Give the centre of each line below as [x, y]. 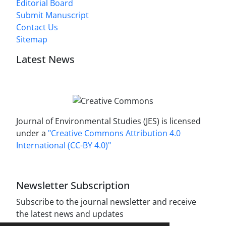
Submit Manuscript [52, 15]
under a [32, 133]
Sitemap [32, 40]
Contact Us [37, 27]
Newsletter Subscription [73, 185]
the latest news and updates [70, 214]
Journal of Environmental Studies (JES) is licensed [108, 121]
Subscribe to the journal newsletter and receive [106, 202]
